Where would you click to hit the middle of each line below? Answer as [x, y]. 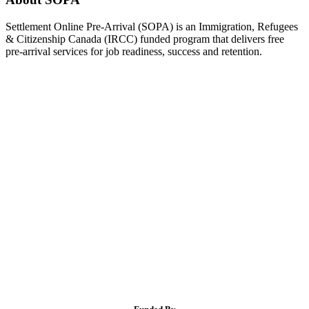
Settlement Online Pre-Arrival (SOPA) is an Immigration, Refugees [152, 26]
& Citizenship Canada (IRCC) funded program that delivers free [145, 39]
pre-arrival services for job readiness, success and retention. [134, 51]
